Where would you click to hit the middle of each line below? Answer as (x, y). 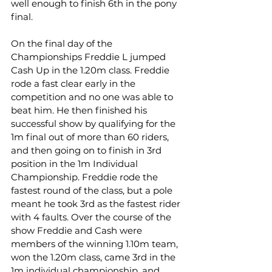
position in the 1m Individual (76, 164)
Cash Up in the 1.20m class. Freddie (91, 70)
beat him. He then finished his (80, 110)
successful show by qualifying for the (94, 124)
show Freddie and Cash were (78, 230)
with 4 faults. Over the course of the (92, 217)
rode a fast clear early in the (74, 83)
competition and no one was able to (93, 97)
